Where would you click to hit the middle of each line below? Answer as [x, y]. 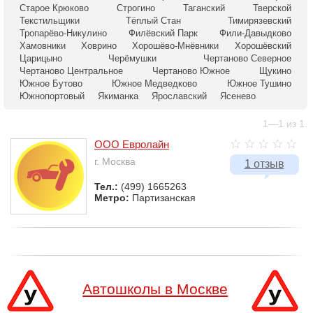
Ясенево [238, 96]
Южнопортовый [52, 96]
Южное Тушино [259, 83]
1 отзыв [264, 164]
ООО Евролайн [132, 144]
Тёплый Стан [154, 21]
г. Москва [115, 161]
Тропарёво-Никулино [63, 33]
